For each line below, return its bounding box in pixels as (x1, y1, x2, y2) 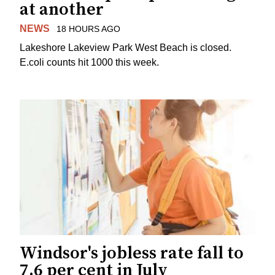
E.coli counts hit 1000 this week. (20, 56, 159, 68)
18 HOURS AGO (56, 23, 120, 34)
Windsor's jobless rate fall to (20, 242, 244, 265)
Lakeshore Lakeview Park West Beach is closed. (20, 42, 231, 53)
